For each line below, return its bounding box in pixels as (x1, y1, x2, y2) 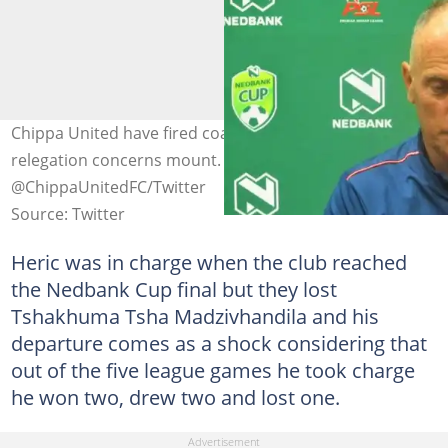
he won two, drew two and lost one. (10, 382, 340, 411)
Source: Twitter (10, 202, 125, 225)
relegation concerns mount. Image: (10, 148, 275, 171)
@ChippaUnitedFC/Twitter (10, 175, 206, 198)
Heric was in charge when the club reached (10, 247, 407, 276)
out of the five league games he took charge (10, 355, 415, 384)
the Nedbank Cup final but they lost (10, 274, 337, 303)
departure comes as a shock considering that (10, 328, 427, 357)
